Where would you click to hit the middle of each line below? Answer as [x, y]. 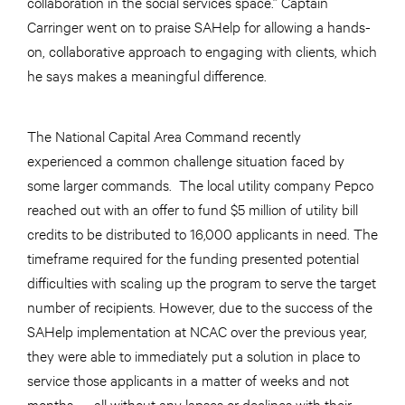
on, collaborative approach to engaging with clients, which [202, 51]
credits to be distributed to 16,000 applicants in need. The [202, 233]
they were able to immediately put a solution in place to [193, 355]
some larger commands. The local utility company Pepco [200, 184]
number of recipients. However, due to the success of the [200, 306]
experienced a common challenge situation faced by [186, 160]
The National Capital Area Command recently [164, 136]
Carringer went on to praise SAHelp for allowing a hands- [199, 26]
